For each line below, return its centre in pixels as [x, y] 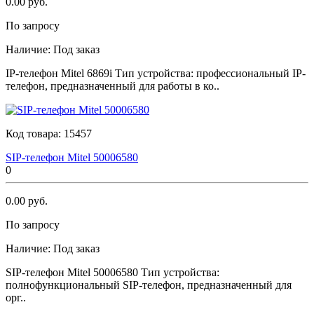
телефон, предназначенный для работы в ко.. [112, 86]
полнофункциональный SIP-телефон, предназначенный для [149, 285]
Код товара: [35, 133]
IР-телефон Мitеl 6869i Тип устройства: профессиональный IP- [156, 73]
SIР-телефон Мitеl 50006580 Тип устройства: [112, 272]
